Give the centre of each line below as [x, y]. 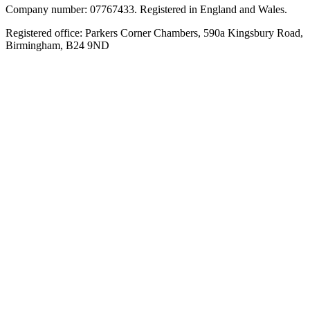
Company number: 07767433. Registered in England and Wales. [146, 9]
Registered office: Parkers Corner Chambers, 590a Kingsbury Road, [154, 33]
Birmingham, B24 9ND [57, 45]
